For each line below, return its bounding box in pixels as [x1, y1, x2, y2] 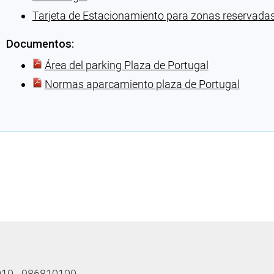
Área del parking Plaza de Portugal [44, 59, 209, 72]
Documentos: [6, 37, 74, 51]
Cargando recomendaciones [5, 103, 141, 117]
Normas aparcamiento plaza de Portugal [44, 78, 240, 91]
